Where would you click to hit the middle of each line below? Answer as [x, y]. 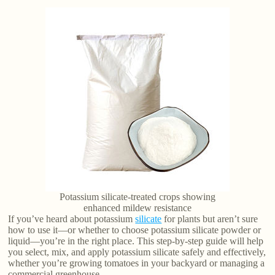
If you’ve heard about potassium [72, 219]
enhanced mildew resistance [137, 208]
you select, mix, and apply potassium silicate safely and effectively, [137, 252]
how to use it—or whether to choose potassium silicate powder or [135, 230]
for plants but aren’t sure [210, 219]
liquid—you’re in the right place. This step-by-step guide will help [136, 241]
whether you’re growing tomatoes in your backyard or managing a [137, 263]
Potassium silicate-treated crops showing [137, 197]
